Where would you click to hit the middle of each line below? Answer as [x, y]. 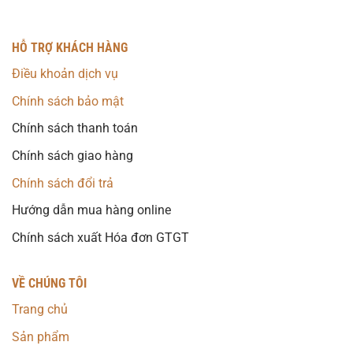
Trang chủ [40, 310]
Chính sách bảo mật [68, 101]
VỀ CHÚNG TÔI [49, 284]
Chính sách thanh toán [75, 128]
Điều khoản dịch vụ [65, 74]
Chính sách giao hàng [72, 156]
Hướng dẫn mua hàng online [91, 210]
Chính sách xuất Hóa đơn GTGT [100, 237]
